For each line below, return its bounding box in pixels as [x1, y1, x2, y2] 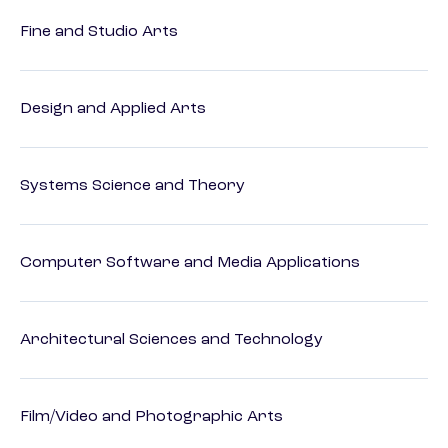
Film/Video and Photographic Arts [20, 409, 283, 426]
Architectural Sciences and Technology [20, 332, 323, 349]
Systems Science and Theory [20, 178, 245, 195]
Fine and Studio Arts [20, 24, 178, 41]
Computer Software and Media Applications [20, 255, 360, 272]
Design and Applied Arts [20, 101, 206, 118]
